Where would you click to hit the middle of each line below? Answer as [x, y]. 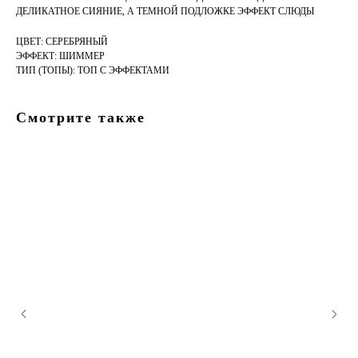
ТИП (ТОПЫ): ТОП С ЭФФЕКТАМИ [93, 71]
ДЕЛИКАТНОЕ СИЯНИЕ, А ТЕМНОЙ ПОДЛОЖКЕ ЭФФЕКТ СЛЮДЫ [165, 12]
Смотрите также [81, 118]
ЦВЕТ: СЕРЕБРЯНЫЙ [62, 42]
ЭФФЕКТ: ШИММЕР [60, 56]
